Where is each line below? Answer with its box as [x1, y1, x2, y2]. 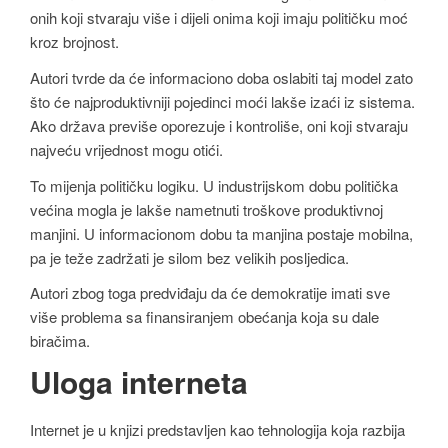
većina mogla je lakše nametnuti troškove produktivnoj [30, 198, 383, 220]
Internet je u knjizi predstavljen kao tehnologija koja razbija [30, 418, 405, 440]
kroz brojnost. [30, 31, 119, 53]
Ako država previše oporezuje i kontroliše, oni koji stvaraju [30, 115, 408, 136]
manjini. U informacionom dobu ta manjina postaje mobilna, [30, 222, 413, 244]
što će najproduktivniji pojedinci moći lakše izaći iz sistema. [30, 91, 415, 112]
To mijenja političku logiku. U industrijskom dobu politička [30, 174, 398, 196]
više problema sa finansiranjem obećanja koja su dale [30, 306, 379, 328]
